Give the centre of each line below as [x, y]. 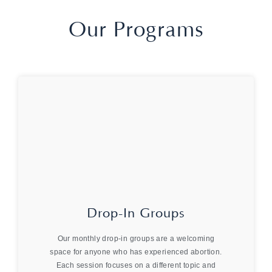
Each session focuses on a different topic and [136, 266]
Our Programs [136, 30]
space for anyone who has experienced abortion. [136, 252]
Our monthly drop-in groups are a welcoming [136, 239]
